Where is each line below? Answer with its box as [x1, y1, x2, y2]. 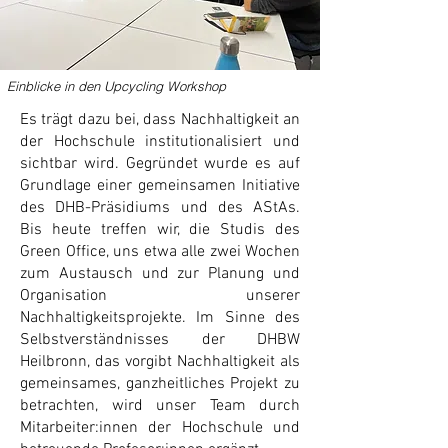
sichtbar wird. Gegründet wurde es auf [20, 154, 300, 174]
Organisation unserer [20, 286, 300, 306]
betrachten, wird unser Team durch [20, 396, 300, 416]
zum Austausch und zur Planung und [20, 264, 300, 284]
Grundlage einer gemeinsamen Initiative [20, 176, 300, 196]
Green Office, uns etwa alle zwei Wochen [20, 242, 300, 262]
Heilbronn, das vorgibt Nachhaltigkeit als [20, 352, 300, 372]
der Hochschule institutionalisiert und [20, 132, 300, 152]
